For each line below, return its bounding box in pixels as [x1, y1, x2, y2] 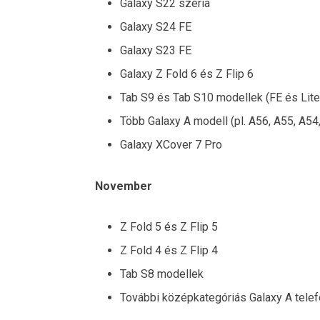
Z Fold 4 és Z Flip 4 [120, 244, 218, 258]
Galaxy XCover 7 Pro [120, 137, 222, 151]
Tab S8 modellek [120, 267, 204, 281]
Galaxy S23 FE [120, 43, 191, 57]
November [95, 179, 152, 193]
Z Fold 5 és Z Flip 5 [120, 220, 218, 234]
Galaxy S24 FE [120, 19, 191, 34]
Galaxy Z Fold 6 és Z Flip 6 [120, 66, 254, 81]
